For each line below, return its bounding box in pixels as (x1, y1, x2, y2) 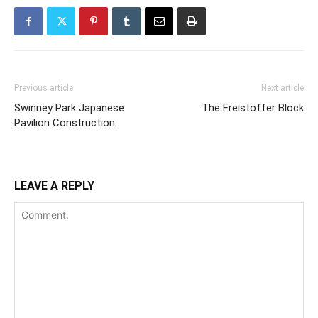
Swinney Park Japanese (14, 102, 124, 115)
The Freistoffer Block (202, 102, 304, 115)
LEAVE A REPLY (14, 179, 94, 193)
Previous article (14, 83, 73, 94)
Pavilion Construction (14, 116, 115, 130)
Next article (261, 83, 304, 94)
